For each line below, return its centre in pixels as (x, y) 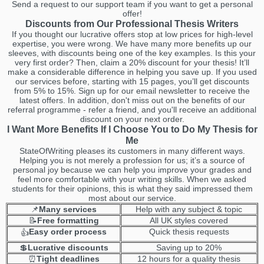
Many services (68, 209)
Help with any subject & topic (189, 209)
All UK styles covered (189, 220)
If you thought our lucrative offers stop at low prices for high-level (132, 34)
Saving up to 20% (189, 247)
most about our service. (132, 198)
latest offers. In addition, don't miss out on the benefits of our (132, 100)
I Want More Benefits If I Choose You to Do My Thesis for (132, 129)
